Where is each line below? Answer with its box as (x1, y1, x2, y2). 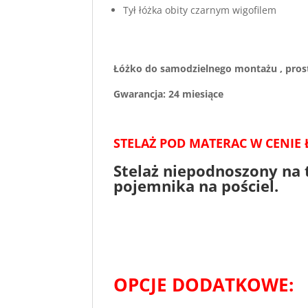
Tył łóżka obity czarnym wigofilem (123, 3, 277, 16)
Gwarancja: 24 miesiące (113, 87, 224, 100)
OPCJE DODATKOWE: (113, 272, 294, 297)
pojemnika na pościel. (113, 175, 279, 196)
